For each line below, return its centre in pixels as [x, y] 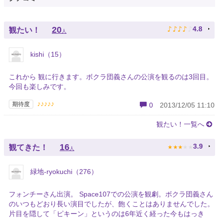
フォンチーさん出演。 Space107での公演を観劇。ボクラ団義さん [111, 194]
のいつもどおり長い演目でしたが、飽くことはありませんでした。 [111, 204]
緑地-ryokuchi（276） [63, 171]
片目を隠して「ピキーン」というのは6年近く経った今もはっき [107, 214]
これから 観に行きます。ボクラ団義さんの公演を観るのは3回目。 [111, 77]
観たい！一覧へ [180, 124]
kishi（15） [47, 55]
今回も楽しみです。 [40, 87]
